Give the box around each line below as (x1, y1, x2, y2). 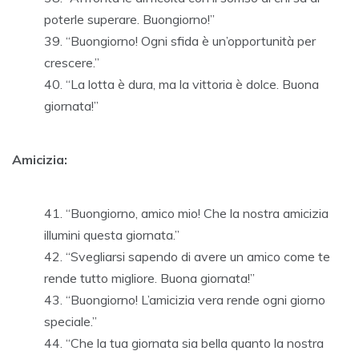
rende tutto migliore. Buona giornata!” (44, 270, 255, 287)
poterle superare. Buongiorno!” (44, 11, 215, 28)
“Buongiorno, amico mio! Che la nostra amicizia (66, 205, 329, 222)
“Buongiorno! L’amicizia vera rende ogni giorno (66, 292, 325, 309)
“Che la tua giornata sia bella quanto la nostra (66, 335, 324, 352)
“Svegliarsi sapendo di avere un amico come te (66, 248, 330, 265)
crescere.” (44, 54, 99, 71)
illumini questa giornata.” (44, 227, 179, 244)
